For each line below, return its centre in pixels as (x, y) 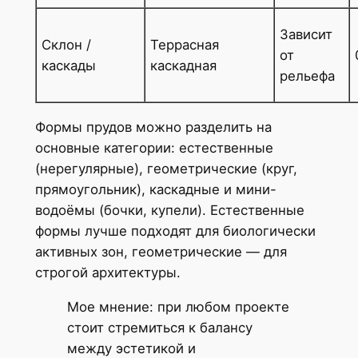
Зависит (306, 35)
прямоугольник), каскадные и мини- (155, 189)
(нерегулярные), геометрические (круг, (166, 168)
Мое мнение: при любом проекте (178, 306)
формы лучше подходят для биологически (175, 231)
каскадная (183, 66)
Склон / (66, 45)
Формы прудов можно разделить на (153, 127)
